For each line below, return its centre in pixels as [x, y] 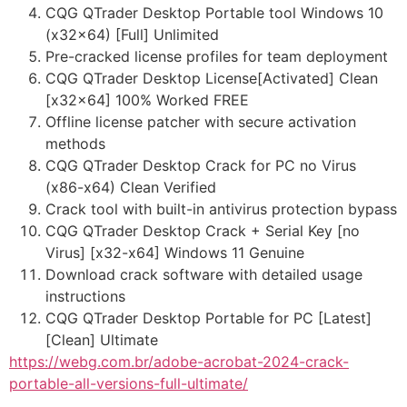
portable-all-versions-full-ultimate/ [129, 384]
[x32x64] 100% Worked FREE [147, 100]
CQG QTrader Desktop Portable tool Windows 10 [214, 13]
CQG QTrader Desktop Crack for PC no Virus [201, 166]
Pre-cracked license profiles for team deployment [217, 57]
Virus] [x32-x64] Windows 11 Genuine [175, 253]
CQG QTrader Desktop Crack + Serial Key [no [203, 231]
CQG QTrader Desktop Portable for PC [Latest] [208, 318]
